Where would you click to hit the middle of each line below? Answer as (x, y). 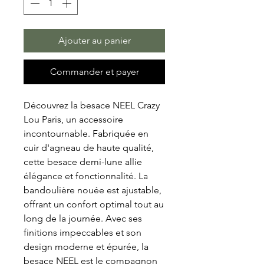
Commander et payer (94, 72)
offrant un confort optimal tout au (94, 204)
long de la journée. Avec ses (83, 219)
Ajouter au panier (94, 41)
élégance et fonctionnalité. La (86, 176)
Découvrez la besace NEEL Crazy (92, 105)
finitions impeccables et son (82, 233)
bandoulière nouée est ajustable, (93, 190)
